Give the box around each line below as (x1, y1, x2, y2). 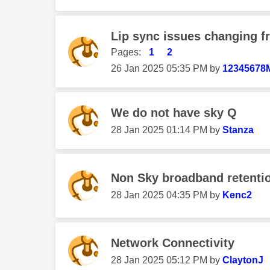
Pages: (111, 47, 141, 57)
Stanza (222, 125, 254, 135)
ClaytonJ (222, 255, 263, 265)
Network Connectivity (111, 236, 234, 250)
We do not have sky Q (111, 106, 237, 119)
